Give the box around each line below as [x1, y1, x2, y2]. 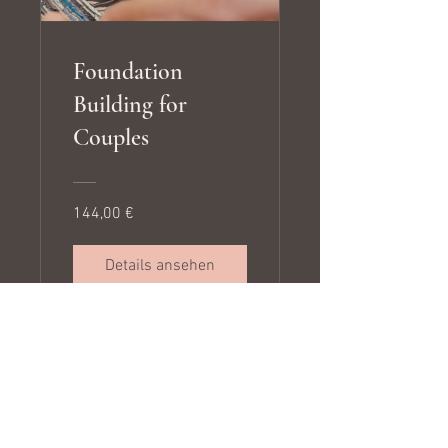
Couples [73, 122, 149, 152]
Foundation [73, 56, 183, 86]
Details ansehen [105, 255, 215, 276]
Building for [73, 89, 187, 119]
